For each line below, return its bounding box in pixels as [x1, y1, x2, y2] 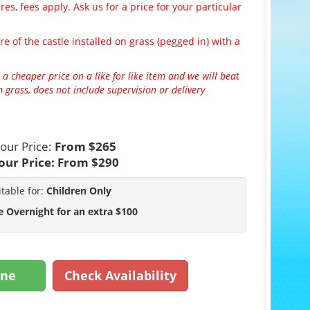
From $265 [55, 138, 117, 155]
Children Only [46, 184, 111, 198]
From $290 [57, 154, 119, 171]
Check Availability [64, 267, 176, 284]
